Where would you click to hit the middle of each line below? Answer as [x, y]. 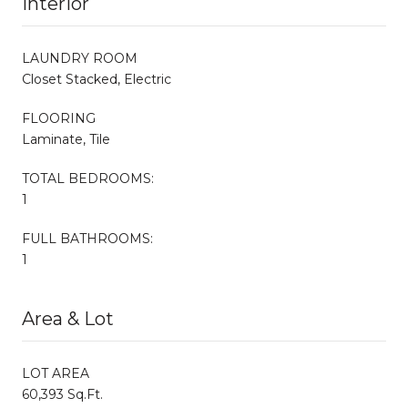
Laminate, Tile [66, 139]
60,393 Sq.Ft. [62, 394]
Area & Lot [68, 318]
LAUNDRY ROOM [80, 58]
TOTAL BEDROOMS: [88, 178]
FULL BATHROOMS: [87, 238]
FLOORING [59, 118]
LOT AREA [56, 373]
